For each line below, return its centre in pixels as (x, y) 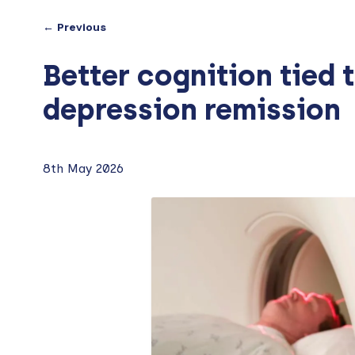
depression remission (191, 109)
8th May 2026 (83, 168)
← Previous (74, 27)
